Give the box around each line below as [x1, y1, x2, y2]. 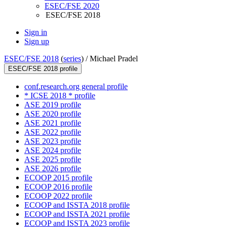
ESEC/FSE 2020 [45, 2, 99, 11]
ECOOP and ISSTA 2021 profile [24, 210, 130, 219]
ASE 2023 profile [24, 137, 81, 146]
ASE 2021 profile [24, 119, 81, 128]
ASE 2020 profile [24, 109, 81, 119]
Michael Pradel [90, 54, 138, 63]
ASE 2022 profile [24, 128, 81, 137]
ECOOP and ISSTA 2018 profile [24, 201, 130, 210]
